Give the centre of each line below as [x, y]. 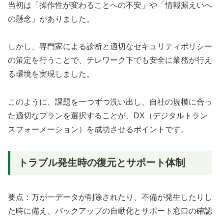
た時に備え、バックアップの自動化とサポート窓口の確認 [110, 211]
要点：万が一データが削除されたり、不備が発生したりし [110, 197]
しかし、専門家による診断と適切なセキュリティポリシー [110, 47]
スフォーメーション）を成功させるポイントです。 [98, 130]
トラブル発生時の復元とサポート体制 [102, 163]
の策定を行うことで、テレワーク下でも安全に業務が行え [110, 60]
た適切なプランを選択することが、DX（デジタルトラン [108, 116]
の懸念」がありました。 [51, 19]
